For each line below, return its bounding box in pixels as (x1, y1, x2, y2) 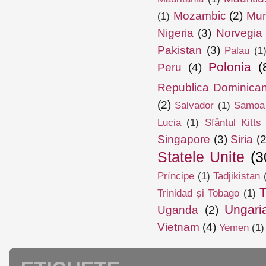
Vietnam (157, 221, 199, 234)
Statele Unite (157, 148, 245, 166)
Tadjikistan (213, 170, 261, 182)
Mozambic (173, 9, 226, 23)
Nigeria (157, 27, 194, 40)
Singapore (157, 133, 210, 146)
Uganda (157, 204, 198, 217)
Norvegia (216, 27, 262, 40)
